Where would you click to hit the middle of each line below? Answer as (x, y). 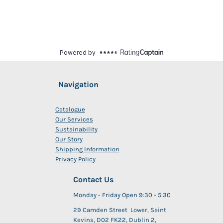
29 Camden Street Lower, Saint (119, 210)
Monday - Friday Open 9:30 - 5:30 (122, 195)
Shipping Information (87, 149)
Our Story (69, 139)
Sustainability (76, 129)
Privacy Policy (75, 159)
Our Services (74, 119)
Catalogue (70, 109)
